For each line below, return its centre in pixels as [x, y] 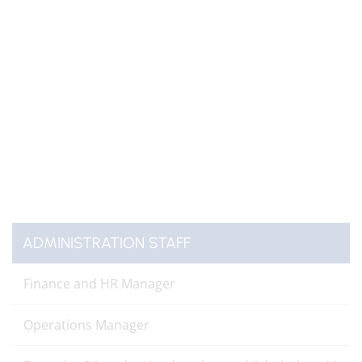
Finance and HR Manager [99, 284]
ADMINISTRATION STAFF [107, 243]
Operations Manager [86, 325]
